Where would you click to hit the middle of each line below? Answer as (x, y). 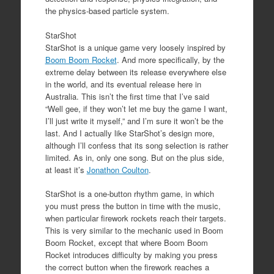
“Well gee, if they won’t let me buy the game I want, (136, 108)
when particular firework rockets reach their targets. (135, 218)
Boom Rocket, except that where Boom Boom (126, 243)
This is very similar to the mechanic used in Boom (134, 230)
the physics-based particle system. (107, 11)
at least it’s (66, 169)
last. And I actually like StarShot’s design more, (130, 133)
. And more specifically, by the (170, 59)
